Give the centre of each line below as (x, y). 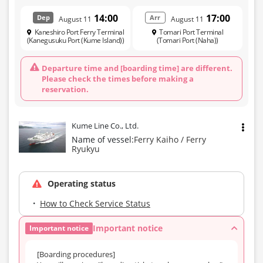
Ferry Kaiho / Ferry (170, 139)
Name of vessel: (103, 139)
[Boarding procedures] (76, 254)
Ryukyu (86, 149)
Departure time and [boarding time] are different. (137, 68)
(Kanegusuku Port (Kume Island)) (75, 40)
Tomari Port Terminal (191, 32)
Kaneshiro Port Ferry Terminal (79, 32)
